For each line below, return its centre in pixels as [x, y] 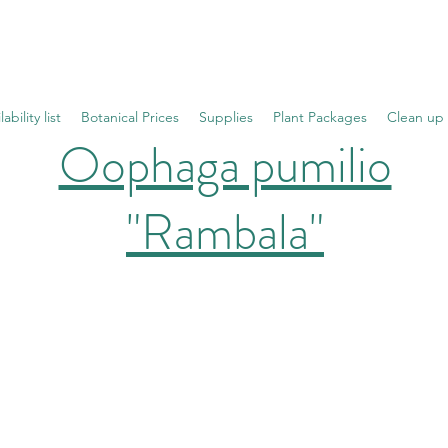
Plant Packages [320, 117]
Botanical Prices [130, 117]
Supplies [226, 117]
